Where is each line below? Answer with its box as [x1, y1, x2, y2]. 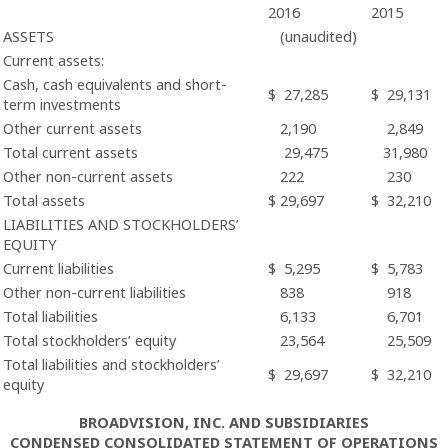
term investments [3, 94, 121, 115]
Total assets [3, 190, 85, 211]
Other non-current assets [3, 166, 173, 187]
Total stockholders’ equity [3, 330, 176, 351]
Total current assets [3, 142, 138, 163]
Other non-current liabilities [3, 282, 186, 303]
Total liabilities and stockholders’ [3, 354, 220, 375]
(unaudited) [280, 26, 357, 47]
